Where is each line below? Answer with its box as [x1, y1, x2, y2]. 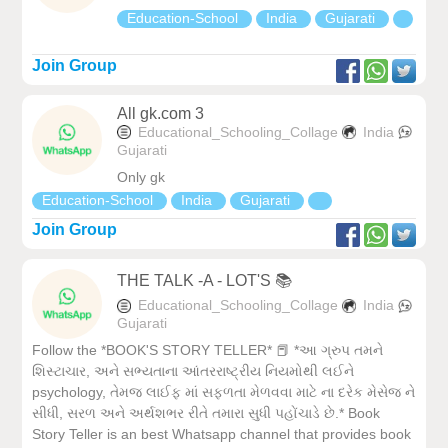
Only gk [117, 168, 166, 185]
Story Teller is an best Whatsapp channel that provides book [32, 426, 412, 443]
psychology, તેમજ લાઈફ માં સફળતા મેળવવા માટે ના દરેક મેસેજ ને [32, 384, 416, 401]
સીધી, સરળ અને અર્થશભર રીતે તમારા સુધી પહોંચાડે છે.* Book [32, 405, 381, 422]
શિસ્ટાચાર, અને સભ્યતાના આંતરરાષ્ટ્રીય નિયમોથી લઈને [32, 363, 355, 380]
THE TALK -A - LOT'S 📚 [117, 271, 293, 289]
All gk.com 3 [117, 104, 205, 122]
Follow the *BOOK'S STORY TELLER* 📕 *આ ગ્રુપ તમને [32, 342, 384, 359]
